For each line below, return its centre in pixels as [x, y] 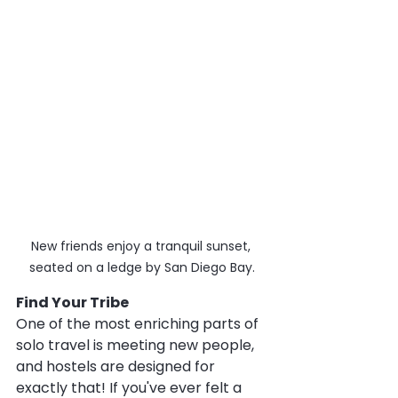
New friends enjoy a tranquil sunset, [142, 246]
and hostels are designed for [117, 366]
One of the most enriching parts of [139, 323]
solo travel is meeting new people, [137, 345]
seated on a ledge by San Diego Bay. [142, 267]
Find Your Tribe [72, 302]
